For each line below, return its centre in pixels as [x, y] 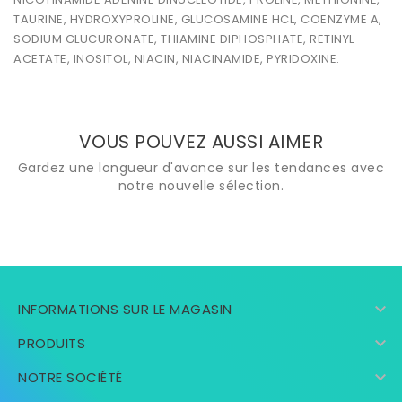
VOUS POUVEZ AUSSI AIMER [201, 142]
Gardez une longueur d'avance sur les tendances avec [201, 168]
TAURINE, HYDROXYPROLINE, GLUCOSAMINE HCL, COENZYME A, [198, 20]
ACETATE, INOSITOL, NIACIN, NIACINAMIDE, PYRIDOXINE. [177, 59]
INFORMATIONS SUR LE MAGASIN [125, 310]
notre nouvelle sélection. [201, 186]
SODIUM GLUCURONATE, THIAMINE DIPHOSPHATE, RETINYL [184, 39]
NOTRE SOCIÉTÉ [70, 378]
